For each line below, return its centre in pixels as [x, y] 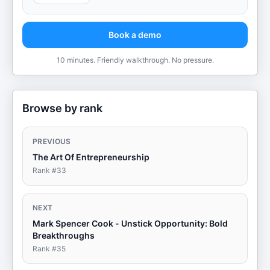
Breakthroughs [64, 235]
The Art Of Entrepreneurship [91, 157]
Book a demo [135, 35]
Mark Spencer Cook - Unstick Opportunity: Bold [130, 223]
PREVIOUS [52, 141]
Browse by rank [62, 108]
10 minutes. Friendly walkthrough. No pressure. [135, 60]
